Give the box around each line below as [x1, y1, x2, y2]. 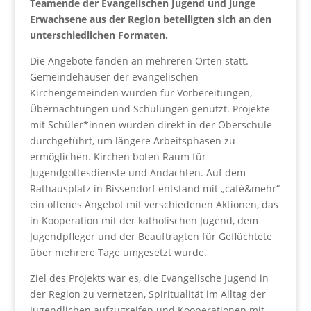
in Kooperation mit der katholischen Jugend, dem [29, 214, 258, 227]
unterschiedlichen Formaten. [29, 28, 168, 42]
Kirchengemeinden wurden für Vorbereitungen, [29, 86, 252, 99]
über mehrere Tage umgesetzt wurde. [29, 246, 207, 259]
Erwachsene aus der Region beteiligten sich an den [29, 12, 271, 26]
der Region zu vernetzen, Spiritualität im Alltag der [29, 287, 266, 301]
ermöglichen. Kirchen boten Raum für [29, 150, 206, 163]
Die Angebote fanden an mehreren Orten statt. [29, 54, 249, 67]
